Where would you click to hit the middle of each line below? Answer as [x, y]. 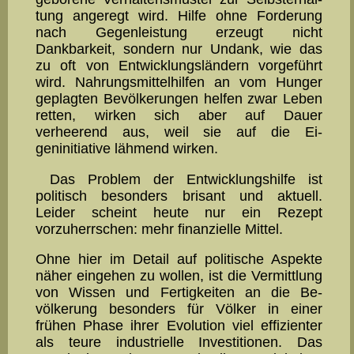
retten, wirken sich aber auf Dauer [179, 116]
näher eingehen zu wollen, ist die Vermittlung [179, 276]
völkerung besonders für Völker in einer [179, 309]
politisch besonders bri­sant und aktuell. [179, 196]
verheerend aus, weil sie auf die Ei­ [179, 132]
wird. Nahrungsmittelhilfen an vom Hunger [179, 83]
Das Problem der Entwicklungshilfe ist [186, 179]
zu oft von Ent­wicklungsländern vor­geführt [179, 66]
